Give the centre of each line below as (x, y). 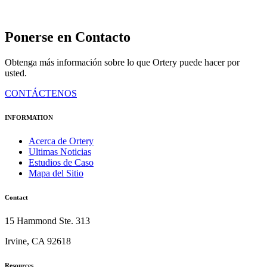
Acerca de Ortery (61, 141)
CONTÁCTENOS (41, 94)
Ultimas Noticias (60, 152)
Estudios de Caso (61, 163)
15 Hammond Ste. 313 (47, 221)
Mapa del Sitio (56, 173)
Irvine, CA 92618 (38, 241)
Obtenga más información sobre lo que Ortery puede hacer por (122, 63)
